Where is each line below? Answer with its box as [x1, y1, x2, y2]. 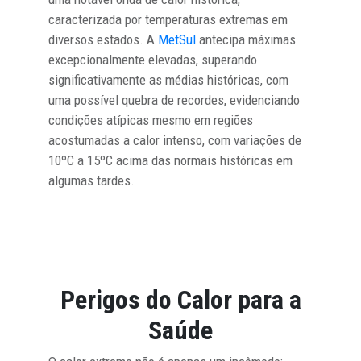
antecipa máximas [196, 31, 296, 48]
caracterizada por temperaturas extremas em [48, 10, 288, 27]
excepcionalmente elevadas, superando [48, 51, 257, 68]
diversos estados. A [48, 31, 158, 48]
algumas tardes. [48, 172, 135, 189]
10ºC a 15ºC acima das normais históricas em [48, 151, 293, 168]
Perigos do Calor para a [60, 284, 301, 315]
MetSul [158, 31, 196, 48]
